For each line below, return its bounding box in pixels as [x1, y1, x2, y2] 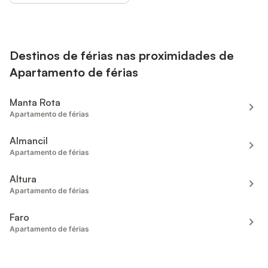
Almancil [10, 134, 48, 147]
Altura [10, 172, 36, 185]
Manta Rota [10, 96, 60, 108]
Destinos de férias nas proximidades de [10, 47, 234, 63]
